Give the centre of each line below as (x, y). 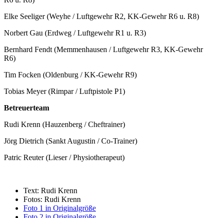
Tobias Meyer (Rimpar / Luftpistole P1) (64, 91)
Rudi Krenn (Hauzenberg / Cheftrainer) (64, 124)
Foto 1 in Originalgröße (60, 208)
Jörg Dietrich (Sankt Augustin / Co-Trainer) (71, 141)
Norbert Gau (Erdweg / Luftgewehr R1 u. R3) (75, 33)
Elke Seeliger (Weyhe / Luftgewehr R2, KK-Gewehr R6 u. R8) (101, 16)
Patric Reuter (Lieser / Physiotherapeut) (64, 157)
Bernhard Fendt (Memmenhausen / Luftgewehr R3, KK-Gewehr (103, 49)
